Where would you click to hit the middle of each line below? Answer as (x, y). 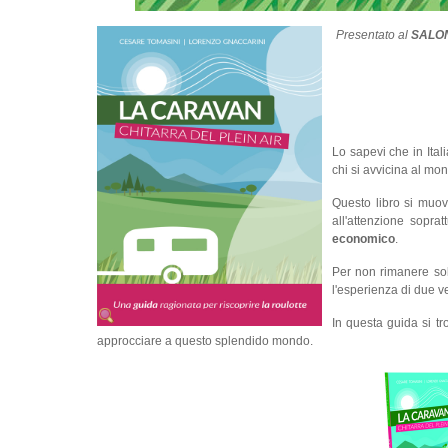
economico (363, 239)
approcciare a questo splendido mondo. (205, 341)
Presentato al (374, 35)
